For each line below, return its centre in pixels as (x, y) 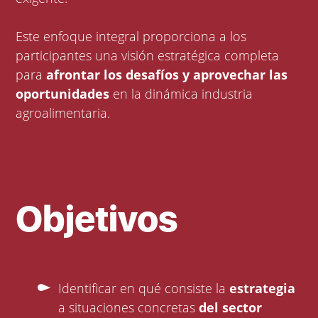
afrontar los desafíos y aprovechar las (167, 75)
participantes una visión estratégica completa (148, 56)
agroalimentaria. (63, 113)
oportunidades (63, 94)
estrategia (263, 289)
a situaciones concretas (129, 308)
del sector (231, 308)
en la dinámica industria (181, 94)
